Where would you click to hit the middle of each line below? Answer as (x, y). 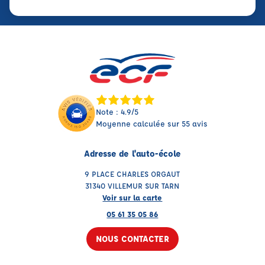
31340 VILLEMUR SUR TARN (132, 186)
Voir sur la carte (132, 198)
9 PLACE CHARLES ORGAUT (132, 174)
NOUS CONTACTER (132, 239)
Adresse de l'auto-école (132, 154)
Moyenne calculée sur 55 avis (151, 124)
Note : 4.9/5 (117, 112)
